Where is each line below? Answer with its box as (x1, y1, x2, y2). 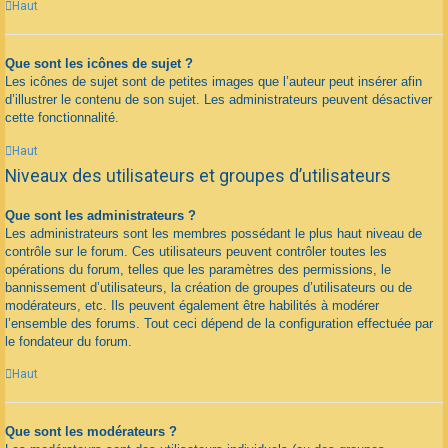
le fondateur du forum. (5, 333, 132, 349)
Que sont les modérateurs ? (5, 424, 177, 440)
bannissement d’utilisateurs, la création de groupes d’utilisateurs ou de (5, 279, 412, 295)
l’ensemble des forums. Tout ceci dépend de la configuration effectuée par (5, 315, 433, 331)
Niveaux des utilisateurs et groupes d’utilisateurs (5, 165, 391, 186)
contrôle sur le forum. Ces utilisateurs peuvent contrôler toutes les (5, 243, 387, 259)
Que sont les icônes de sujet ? (5, 56, 193, 72)
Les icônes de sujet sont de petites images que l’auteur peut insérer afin (5, 74, 422, 90)
